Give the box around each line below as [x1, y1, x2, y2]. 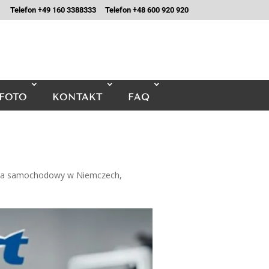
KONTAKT [52, 92, 103, 103]
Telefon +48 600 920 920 [104, 5, 189, 14]
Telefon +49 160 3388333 [10, 5, 96, 14]
